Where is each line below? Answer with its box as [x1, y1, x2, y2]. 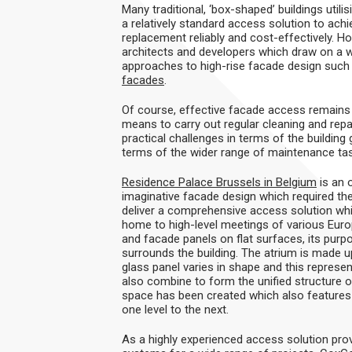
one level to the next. [122, 302, 229, 317]
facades [122, 72, 164, 87]
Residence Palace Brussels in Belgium [122, 174, 317, 189]
